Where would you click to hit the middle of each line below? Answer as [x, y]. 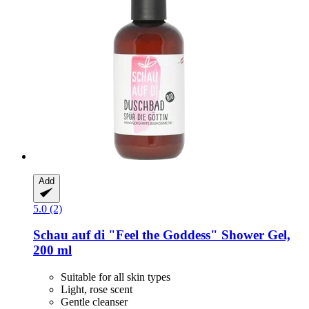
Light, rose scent [97, 289]
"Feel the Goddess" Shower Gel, [198, 235]
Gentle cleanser [94, 301]
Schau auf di [69, 235]
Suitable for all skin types [116, 277]
